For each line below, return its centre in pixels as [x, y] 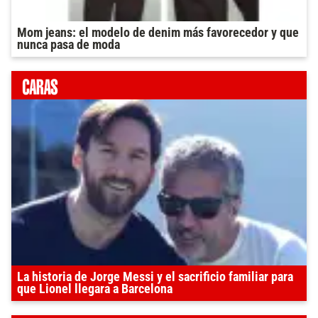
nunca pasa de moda [68, 45]
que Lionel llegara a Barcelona [95, 289]
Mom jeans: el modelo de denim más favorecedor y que [158, 33]
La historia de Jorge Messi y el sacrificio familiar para [155, 277]
